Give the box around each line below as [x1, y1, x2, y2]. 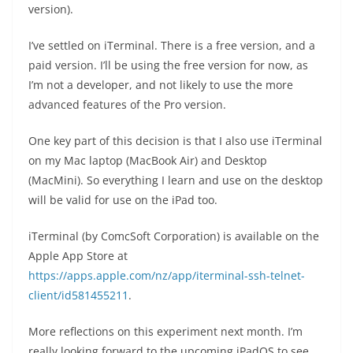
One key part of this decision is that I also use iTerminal [28, 132, 322, 148]
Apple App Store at [28, 247, 128, 263]
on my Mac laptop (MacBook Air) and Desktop [28, 152, 267, 168]
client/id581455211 [28, 287, 128, 303]
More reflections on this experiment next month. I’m [28, 323, 303, 339]
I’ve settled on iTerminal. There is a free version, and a [28, 37, 315, 53]
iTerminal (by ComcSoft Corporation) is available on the [28, 228, 319, 243]
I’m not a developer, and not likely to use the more [28, 76, 293, 92]
